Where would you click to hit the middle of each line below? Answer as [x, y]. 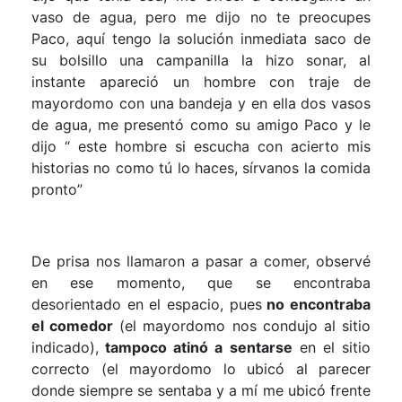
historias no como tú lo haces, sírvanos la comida [201, 167]
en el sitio [332, 347]
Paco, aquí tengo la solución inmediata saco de [201, 38]
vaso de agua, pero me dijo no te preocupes [201, 17]
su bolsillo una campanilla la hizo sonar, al [201, 60]
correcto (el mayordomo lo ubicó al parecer [201, 368]
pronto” [57, 189]
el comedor [73, 325]
